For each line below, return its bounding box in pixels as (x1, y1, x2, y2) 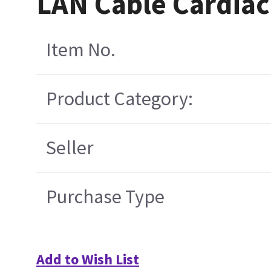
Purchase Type (46, 184, 165, 209)
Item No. (46, 38, 116, 62)
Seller (46, 135, 94, 160)
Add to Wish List (36, 250, 140, 269)
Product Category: (46, 87, 194, 111)
